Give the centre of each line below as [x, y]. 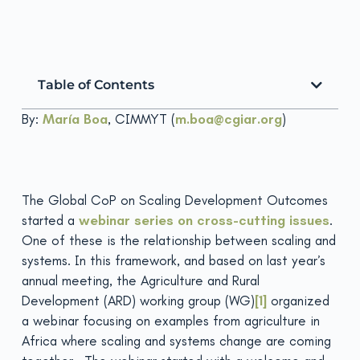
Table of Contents [96, 85]
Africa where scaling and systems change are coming [176, 341]
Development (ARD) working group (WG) [138, 301]
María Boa [75, 119]
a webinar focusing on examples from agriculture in [170, 321]
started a [50, 220]
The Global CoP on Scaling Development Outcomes [174, 200]
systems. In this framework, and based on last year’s [173, 260]
